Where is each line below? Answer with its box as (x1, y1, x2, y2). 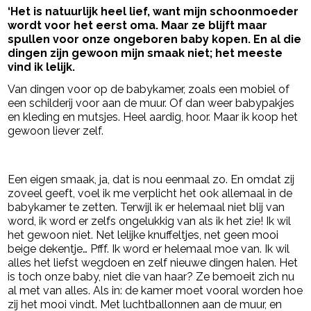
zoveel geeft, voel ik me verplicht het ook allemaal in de (8, 187, 293, 201)
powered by (194, 154, 232, 162)
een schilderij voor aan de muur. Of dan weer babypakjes (8, 96, 295, 110)
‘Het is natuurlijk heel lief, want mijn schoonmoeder (8, 5, 299, 19)
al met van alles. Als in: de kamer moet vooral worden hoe (8, 284, 303, 298)
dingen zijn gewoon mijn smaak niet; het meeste (8, 47, 283, 60)
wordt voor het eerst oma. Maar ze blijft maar (8, 19, 268, 33)
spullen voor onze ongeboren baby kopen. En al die (8, 33, 302, 47)
